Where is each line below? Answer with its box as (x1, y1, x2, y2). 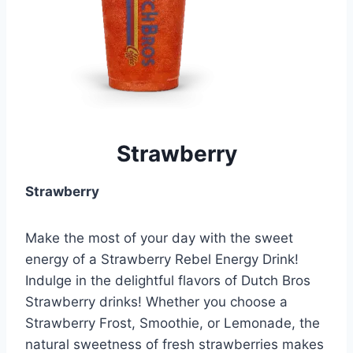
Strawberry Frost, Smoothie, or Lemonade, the (25, 314, 320, 331)
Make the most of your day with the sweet (25, 229, 293, 246)
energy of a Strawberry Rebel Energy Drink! (25, 251, 299, 267)
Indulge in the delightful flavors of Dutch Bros (25, 272, 310, 288)
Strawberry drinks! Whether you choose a (25, 293, 288, 310)
